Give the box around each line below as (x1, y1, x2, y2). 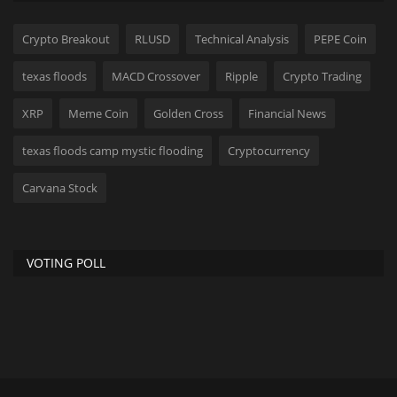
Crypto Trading (283, 67, 362, 84)
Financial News (248, 105, 326, 121)
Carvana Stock (22, 179, 97, 196)
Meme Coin (68, 105, 128, 121)
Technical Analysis (195, 30, 289, 47)
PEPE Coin (314, 30, 367, 47)
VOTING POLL (27, 253, 105, 271)
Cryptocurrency (228, 142, 310, 159)
